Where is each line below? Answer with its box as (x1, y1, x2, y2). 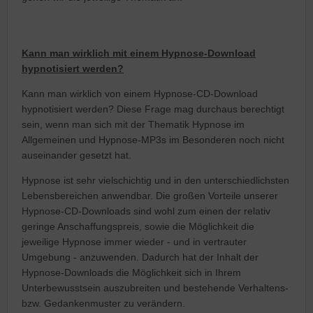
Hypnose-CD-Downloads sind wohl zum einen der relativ (22, 205, 270, 217)
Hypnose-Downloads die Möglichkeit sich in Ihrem (22, 266, 241, 278)
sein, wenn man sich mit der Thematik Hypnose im (22, 118, 245, 130)
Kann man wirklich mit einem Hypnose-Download (22, 47, 256, 59)
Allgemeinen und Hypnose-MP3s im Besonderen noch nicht (22, 133, 284, 145)
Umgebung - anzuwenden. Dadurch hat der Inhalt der (22, 251, 259, 263)
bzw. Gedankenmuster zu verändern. (22, 297, 185, 309)
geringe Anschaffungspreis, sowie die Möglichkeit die (22, 220, 254, 232)
